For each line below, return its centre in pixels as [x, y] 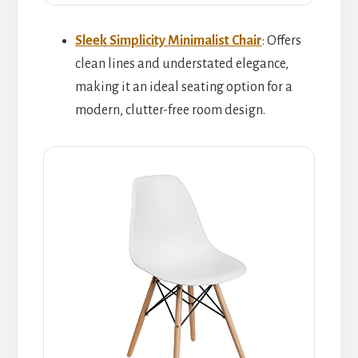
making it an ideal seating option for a [183, 87]
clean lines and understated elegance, [181, 64]
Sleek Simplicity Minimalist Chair [168, 40]
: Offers [281, 40]
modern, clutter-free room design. [170, 110]
